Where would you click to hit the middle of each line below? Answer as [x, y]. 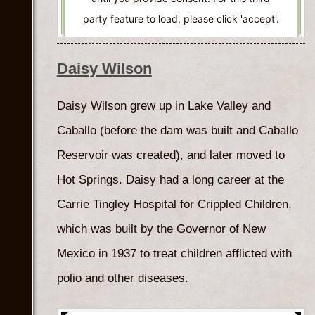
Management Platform [181, 139]
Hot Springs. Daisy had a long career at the [170, 180]
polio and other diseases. [122, 278]
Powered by [132, 124]
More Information [177, 62]
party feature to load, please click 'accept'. [181, 18]
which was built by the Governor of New [161, 229]
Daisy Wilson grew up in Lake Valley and [163, 106]
